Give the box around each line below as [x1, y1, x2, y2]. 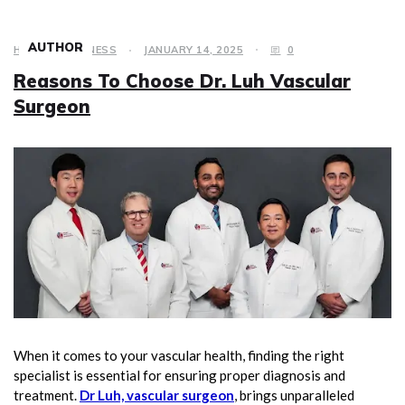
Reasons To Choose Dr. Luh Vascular [14, 69, 351, 92]
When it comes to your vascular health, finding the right [14, 346, 344, 363]
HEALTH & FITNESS [14, 42, 117, 56]
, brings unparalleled [234, 386, 354, 403]
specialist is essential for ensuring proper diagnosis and [14, 366, 345, 383]
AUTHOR [28, 39, 83, 54]
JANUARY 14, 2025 [144, 42, 243, 56]
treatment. [14, 386, 80, 403]
